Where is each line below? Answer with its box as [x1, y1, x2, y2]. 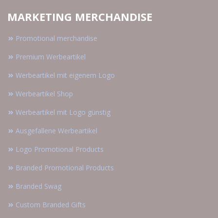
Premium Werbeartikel [16, 52, 86, 61]
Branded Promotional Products [16, 163, 114, 172]
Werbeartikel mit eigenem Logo [16, 70, 115, 80]
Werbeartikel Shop [16, 89, 73, 98]
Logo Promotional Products [16, 144, 104, 154]
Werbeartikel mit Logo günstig [16, 107, 110, 117]
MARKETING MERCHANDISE [7, 9, 152, 24]
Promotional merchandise [16, 33, 97, 43]
